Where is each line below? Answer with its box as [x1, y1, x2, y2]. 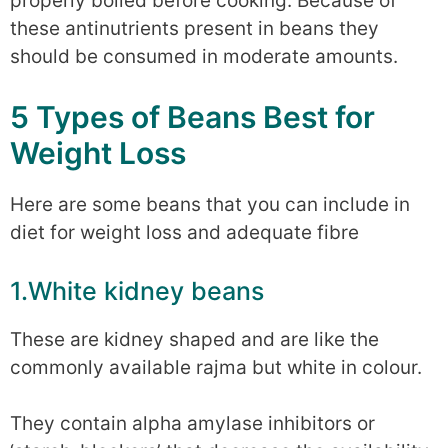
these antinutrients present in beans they [10, 16, 379, 40]
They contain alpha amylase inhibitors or [10, 412, 375, 436]
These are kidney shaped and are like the [10, 327, 379, 351]
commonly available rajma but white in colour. [10, 355, 422, 379]
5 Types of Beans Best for [10, 99, 375, 136]
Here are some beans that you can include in [10, 193, 410, 217]
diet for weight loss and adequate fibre [10, 221, 359, 245]
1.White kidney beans [10, 275, 264, 306]
